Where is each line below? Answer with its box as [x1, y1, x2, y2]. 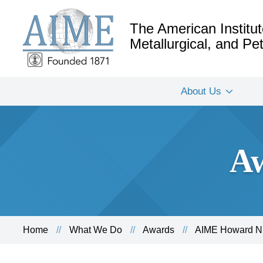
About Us [181, 86, 221, 97]
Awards [143, 225, 174, 235]
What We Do [69, 225, 122, 235]
